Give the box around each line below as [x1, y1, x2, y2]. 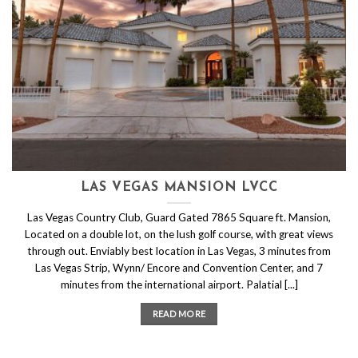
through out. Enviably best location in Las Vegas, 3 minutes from [27, 244, 331, 257]
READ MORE [152, 308, 206, 319]
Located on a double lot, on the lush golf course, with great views [25, 227, 333, 241]
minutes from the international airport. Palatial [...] [60, 277, 298, 291]
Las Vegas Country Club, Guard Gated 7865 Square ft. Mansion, [27, 210, 331, 224]
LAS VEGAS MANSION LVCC [80, 181, 278, 195]
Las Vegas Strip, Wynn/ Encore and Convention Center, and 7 [35, 261, 323, 274]
